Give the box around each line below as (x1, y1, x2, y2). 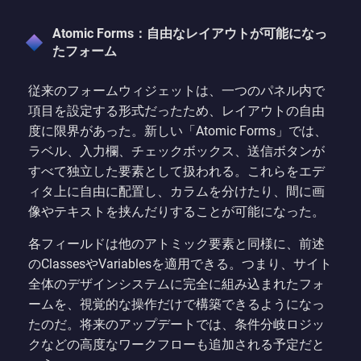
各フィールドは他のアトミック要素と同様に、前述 (28, 236, 325, 252)
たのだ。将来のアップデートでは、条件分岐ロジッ (28, 317, 325, 333)
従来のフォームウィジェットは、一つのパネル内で (28, 83, 325, 99)
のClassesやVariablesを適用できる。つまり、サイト (28, 256, 332, 272)
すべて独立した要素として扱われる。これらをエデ (28, 164, 325, 180)
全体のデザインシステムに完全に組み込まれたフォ (28, 276, 325, 293)
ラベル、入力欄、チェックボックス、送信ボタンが (28, 143, 325, 160)
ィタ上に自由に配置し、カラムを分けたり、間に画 (28, 184, 325, 200)
